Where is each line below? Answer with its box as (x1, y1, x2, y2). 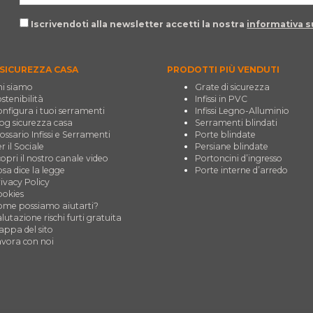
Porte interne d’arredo (195, 164, 288, 175)
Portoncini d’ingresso (195, 152, 282, 163)
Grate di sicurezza (195, 81, 270, 92)
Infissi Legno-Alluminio (195, 105, 289, 116)
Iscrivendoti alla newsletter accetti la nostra (29, 19, 247, 29)
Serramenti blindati (195, 117, 277, 128)
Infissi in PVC (195, 93, 247, 104)
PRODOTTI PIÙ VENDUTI (167, 64, 279, 75)
